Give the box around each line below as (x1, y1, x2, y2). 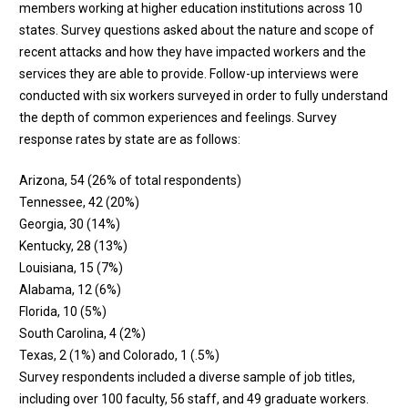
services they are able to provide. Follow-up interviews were (19, 66, 359, 82)
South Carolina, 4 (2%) (19, 326, 146, 342)
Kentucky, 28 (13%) (19, 239, 127, 254)
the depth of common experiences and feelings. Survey (19, 110, 337, 126)
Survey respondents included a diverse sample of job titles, (19, 370, 355, 385)
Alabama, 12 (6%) (19, 282, 121, 298)
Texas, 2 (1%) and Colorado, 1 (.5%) (19, 348, 219, 363)
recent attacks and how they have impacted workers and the (19, 45, 366, 60)
